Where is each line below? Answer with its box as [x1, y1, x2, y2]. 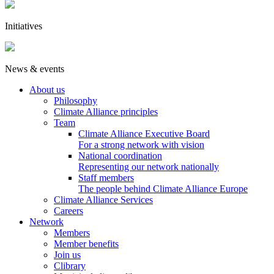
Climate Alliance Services [54, 194, 153, 205]
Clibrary [54, 261, 86, 271]
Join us [54, 250, 81, 260]
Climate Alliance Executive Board [78, 128, 210, 139]
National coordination [78, 150, 162, 161]
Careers [54, 206, 83, 216]
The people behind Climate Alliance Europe [78, 183, 248, 194]
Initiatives [5, 21, 42, 31]
